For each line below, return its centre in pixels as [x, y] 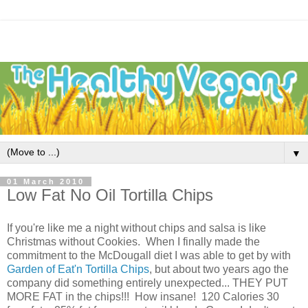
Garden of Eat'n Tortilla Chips [78, 269]
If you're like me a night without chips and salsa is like [136, 228]
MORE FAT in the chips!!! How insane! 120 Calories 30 [143, 297]
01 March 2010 [46, 182]
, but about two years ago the [219, 269]
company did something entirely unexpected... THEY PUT [147, 283]
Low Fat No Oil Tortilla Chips [110, 195]
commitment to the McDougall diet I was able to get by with [149, 256]
